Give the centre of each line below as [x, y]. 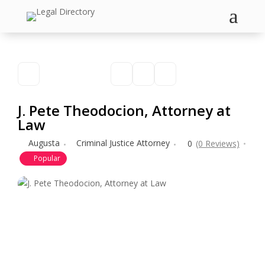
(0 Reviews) [218, 143]
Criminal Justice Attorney [123, 143]
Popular [47, 158]
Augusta [44, 143]
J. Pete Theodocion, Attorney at [124, 110]
